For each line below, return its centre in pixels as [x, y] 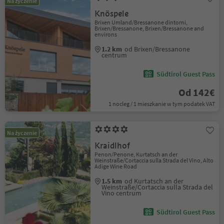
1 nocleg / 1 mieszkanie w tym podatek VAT [161, 104]
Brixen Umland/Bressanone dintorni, [141, 22]
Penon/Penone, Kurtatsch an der [136, 154]
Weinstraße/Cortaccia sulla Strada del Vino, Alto [154, 160]
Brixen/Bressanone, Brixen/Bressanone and [149, 28]
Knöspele [112, 14]
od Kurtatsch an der [154, 181]
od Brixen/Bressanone [157, 49]
